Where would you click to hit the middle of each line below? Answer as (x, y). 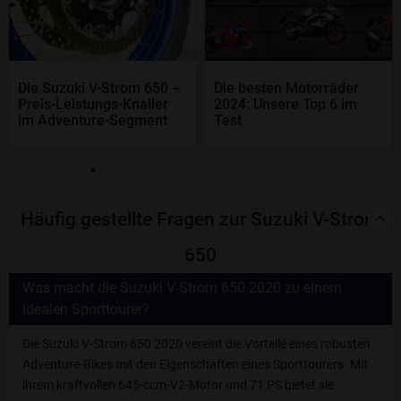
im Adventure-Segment (93, 121)
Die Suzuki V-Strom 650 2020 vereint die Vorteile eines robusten (196, 344)
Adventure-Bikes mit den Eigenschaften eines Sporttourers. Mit (195, 365)
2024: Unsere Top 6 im (286, 105)
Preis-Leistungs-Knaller (93, 105)
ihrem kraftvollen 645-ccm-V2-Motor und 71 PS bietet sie (178, 385)
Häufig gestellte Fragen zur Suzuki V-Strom (200, 220)
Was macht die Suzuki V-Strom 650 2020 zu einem (182, 288)
